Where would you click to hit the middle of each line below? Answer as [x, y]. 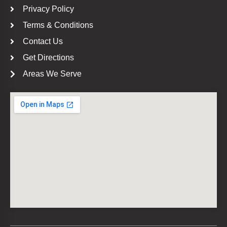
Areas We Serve [52, 73]
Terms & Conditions [58, 25]
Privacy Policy [48, 9]
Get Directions [48, 57]
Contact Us [43, 41]
